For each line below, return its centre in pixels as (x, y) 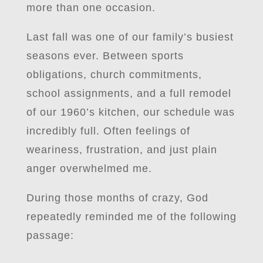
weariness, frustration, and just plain (122, 150)
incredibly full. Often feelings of (108, 131)
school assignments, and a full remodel (129, 93)
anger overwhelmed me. (89, 168)
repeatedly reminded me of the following (131, 217)
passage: (50, 235)
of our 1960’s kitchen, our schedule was (130, 112)
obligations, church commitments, (114, 75)
